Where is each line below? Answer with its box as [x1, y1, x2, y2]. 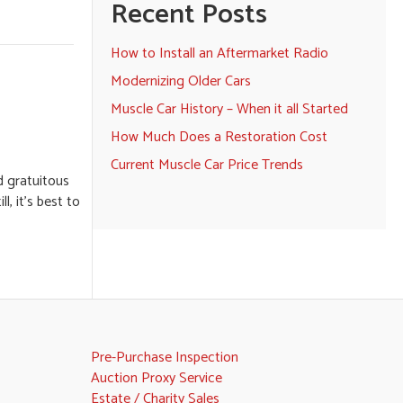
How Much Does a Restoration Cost [110, 125, 327, 149]
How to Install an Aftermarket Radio [110, 41, 328, 66]
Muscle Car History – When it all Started [110, 97, 348, 121]
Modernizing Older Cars [110, 69, 251, 94]
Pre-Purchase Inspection [90, 345, 238, 370]
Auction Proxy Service [90, 366, 222, 390]
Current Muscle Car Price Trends [110, 153, 303, 177]
